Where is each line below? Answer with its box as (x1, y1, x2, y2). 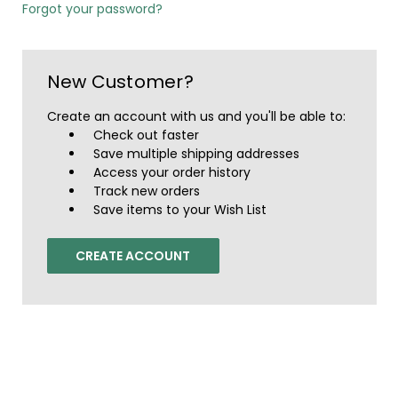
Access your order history (93, 163, 251, 181)
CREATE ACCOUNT (76, 246, 191, 265)
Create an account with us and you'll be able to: (46, 107, 346, 125)
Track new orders (93, 181, 201, 200)
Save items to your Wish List (93, 200, 267, 219)
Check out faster (93, 125, 200, 144)
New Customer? (46, 68, 194, 94)
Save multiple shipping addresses (93, 144, 300, 163)
